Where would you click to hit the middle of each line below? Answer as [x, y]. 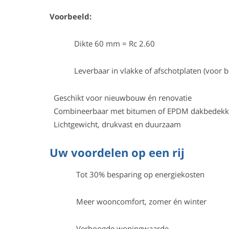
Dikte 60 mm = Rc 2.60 [102, 43]
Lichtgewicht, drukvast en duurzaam [115, 124]
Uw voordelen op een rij [117, 152]
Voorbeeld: [70, 16]
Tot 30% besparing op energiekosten [127, 174]
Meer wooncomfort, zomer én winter [128, 201]
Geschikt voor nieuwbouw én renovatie [120, 98]
